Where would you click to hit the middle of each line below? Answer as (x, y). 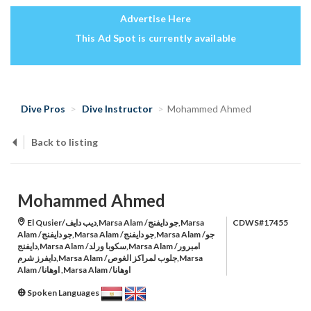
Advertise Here (155, 19)
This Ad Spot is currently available (155, 38)
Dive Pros (43, 109)
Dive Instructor (117, 109)
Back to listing (65, 142)
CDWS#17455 (260, 223)
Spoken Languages (63, 293)
